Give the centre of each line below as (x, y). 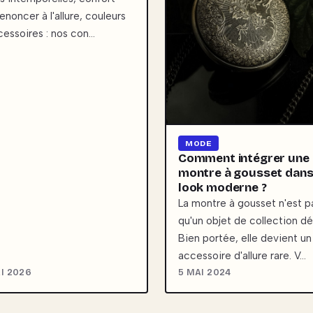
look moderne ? (223, 187)
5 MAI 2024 (205, 272)
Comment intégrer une (244, 158)
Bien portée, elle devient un (245, 238)
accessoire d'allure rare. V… (242, 255)
